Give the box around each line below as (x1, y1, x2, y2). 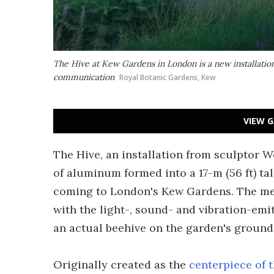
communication (53, 72, 114, 83)
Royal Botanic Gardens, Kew (119, 72, 216, 83)
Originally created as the (53, 257, 189, 272)
